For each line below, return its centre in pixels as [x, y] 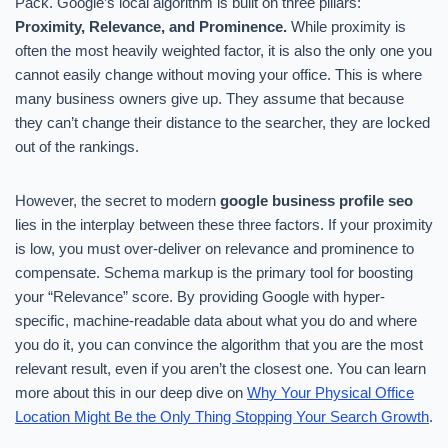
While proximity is [346, 26]
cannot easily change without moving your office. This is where [218, 74]
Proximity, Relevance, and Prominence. [151, 26]
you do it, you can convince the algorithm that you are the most [219, 344]
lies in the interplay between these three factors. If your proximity [224, 224]
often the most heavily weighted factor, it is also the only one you [223, 50]
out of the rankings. [77, 146]
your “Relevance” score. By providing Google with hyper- [200, 296]
